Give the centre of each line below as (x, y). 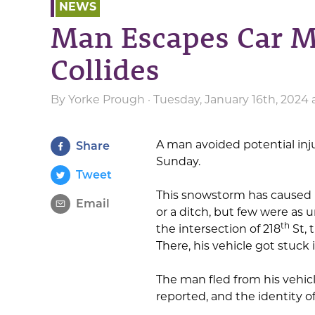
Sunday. (178, 161)
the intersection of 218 (218, 229)
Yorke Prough (107, 99)
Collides (105, 69)
